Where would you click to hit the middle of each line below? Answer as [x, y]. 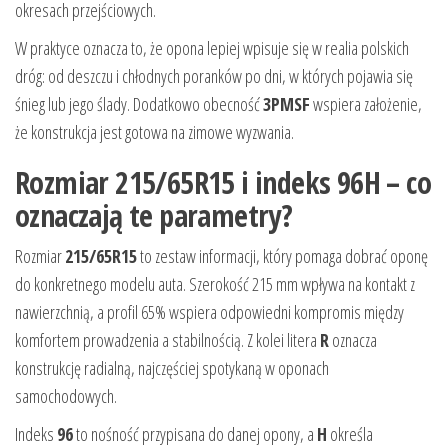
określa [350, 433]
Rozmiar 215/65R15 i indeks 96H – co [223, 182]
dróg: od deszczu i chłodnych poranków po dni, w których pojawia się [214, 75]
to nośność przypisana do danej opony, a [195, 433]
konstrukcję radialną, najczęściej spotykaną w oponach [172, 367]
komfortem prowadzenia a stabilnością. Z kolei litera [167, 339]
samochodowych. [66, 395]
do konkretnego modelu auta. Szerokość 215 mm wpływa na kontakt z [215, 283]
